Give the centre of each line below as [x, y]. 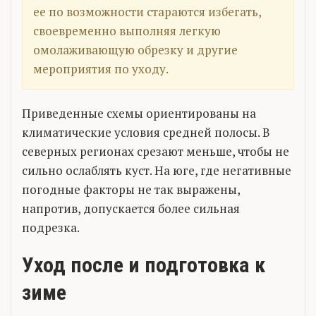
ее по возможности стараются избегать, [147, 11]
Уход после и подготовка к [144, 265]
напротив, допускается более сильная [131, 208]
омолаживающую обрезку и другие [135, 49]
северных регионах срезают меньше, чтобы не [156, 151]
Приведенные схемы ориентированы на [139, 113]
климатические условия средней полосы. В [146, 132]
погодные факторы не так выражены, [131, 189]
